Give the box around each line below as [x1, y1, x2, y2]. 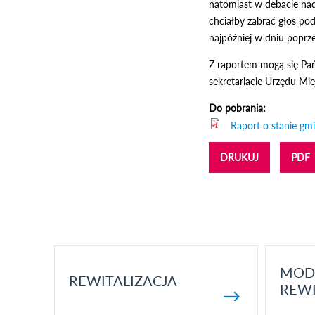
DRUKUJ [220, 151, 259, 163]
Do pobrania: [209, 102, 269, 114]
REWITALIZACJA [68, 272, 177, 289]
